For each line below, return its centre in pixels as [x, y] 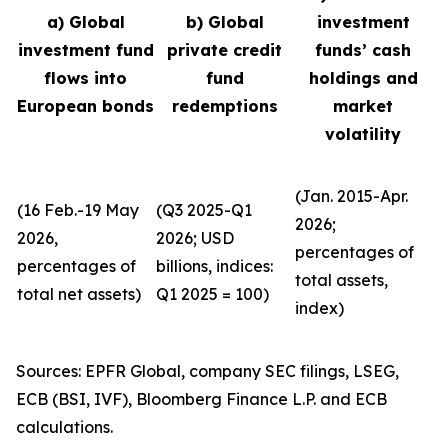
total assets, [341, 280]
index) [319, 308]
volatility [363, 134]
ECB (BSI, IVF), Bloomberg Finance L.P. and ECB [201, 399]
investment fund [85, 50]
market [363, 106]
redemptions [224, 106]
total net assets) [79, 294]
